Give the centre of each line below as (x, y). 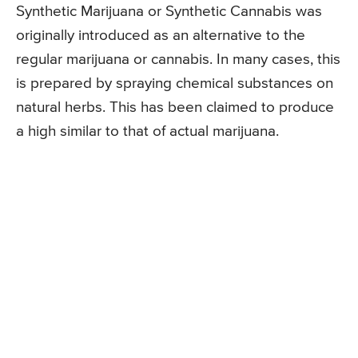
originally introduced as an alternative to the (161, 35)
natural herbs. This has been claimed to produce (175, 107)
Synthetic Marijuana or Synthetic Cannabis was (169, 11)
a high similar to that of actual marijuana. (147, 131)
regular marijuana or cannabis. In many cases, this (178, 59)
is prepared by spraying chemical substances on (175, 83)
